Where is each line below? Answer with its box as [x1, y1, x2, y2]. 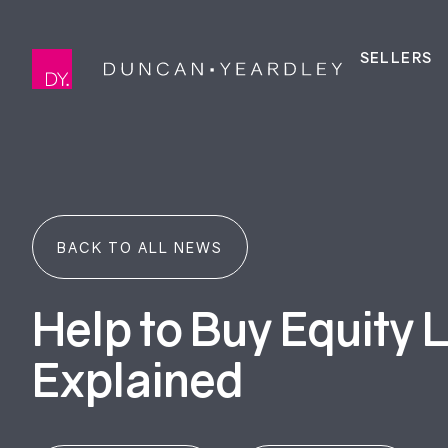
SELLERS [359, 48, 433, 65]
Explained [32, 351, 243, 408]
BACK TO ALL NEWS [57, 238, 223, 256]
